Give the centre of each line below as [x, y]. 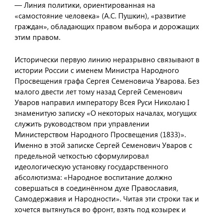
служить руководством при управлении [82, 124]
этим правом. [37, 37]
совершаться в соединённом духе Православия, [96, 188]
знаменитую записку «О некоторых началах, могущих [106, 113]
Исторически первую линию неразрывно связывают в [107, 59]
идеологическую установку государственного [91, 166]
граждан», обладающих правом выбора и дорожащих [107, 26]
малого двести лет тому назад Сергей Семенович [98, 91]
